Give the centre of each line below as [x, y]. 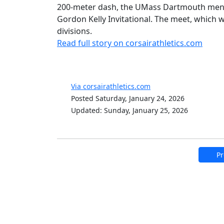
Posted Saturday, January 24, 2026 [128, 98]
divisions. [74, 31]
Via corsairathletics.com [111, 86]
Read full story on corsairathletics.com [130, 43]
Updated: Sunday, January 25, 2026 [129, 110]
